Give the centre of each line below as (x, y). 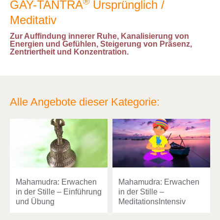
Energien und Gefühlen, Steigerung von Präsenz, (101, 44)
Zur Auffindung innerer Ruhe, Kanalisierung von (99, 36)
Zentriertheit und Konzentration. (69, 52)
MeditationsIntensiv (152, 202)
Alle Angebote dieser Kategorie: (85, 102)
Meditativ (33, 20)
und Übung (35, 202)
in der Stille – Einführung (59, 192)
